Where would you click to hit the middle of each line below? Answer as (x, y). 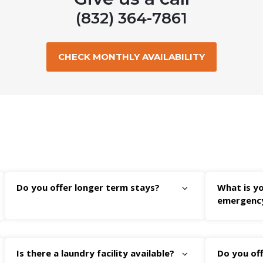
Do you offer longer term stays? (88, 188)
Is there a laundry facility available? (95, 253)
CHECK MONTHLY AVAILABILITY (131, 57)
